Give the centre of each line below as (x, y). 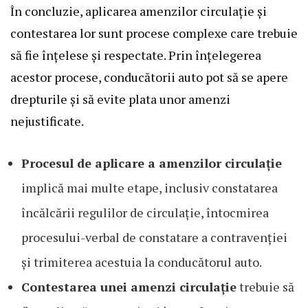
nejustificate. (47, 121)
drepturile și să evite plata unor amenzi (120, 99)
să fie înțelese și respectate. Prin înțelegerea (136, 55)
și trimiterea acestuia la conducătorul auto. (142, 262)
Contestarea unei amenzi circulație (129, 287)
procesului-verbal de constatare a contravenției (154, 238)
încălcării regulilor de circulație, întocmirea (145, 213)
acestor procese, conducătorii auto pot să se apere (149, 77)
